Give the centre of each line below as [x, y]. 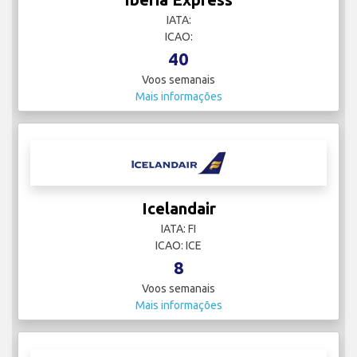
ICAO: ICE [178, 246]
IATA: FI [178, 229]
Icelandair [178, 209]
